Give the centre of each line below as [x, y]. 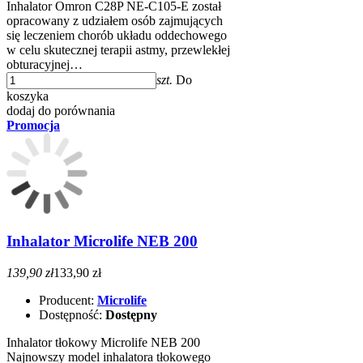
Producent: [68, 300]
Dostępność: [72, 314]
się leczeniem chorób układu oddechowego [117, 36]
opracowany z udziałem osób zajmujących [115, 21]
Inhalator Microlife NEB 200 [102, 241]
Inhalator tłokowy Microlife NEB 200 [103, 342]
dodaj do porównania [61, 111]
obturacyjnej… [45, 65]
